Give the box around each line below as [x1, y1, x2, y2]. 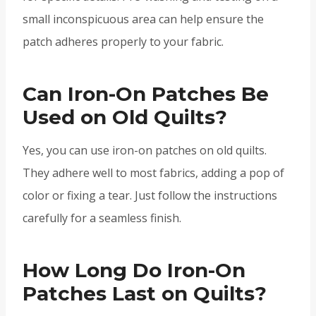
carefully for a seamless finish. [23, 210, 181, 226]
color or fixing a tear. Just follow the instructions [23, 188, 277, 204]
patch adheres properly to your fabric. [23, 34, 224, 50]
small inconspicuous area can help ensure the [23, 11, 264, 28]
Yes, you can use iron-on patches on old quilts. [23, 142, 267, 159]
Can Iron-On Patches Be [23, 82, 269, 107]
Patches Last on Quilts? [23, 281, 267, 306]
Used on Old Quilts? [23, 105, 227, 130]
